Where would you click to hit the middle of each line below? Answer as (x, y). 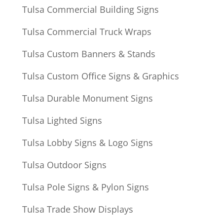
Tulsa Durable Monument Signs (87, 98)
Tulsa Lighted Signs (62, 121)
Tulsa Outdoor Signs (64, 165)
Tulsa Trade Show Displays (77, 209)
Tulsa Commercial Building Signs (90, 10)
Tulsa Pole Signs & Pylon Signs (85, 187)
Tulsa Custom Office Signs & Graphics (100, 76)
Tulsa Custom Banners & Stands (89, 54)
